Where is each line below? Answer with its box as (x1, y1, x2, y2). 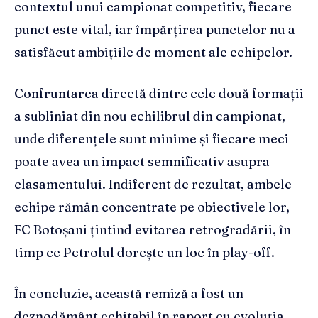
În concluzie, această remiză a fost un (14, 285, 243, 302)
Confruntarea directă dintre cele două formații (14, 85, 304, 102)
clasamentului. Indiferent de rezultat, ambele (14, 176, 292, 193)
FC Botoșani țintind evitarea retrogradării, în (14, 221, 291, 238)
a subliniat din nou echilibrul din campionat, (14, 108, 285, 125)
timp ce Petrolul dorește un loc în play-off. (14, 244, 275, 261)
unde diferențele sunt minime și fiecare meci (14, 131, 289, 148)
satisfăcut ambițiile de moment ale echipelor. (14, 44, 292, 61)
